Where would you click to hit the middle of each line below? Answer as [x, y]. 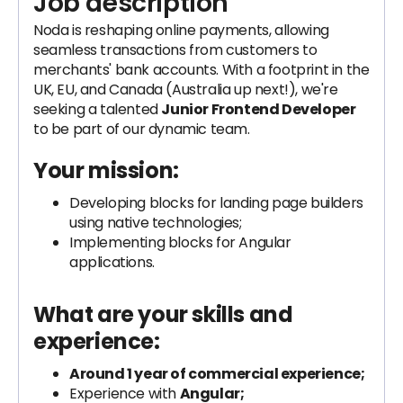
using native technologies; [156, 223]
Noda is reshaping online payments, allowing [181, 30]
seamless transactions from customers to [175, 50]
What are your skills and [163, 314]
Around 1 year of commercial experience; [217, 374]
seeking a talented [98, 109]
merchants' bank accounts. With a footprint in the [201, 70]
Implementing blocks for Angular [180, 242]
